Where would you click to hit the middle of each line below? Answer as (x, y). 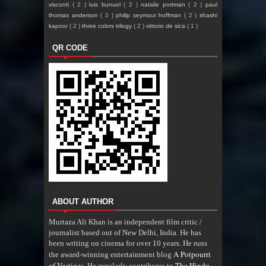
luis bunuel (107, 5)
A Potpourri (192, 254)
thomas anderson (75, 15)
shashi (209, 15)
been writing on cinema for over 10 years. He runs (128, 243)
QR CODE (70, 48)
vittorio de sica (167, 26)
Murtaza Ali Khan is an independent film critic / (125, 222)
